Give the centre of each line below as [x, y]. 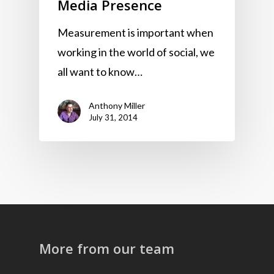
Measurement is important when [135, 32]
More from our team [107, 249]
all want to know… [100, 71]
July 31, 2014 [113, 117]
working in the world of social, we [136, 52]
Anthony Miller [117, 105]
